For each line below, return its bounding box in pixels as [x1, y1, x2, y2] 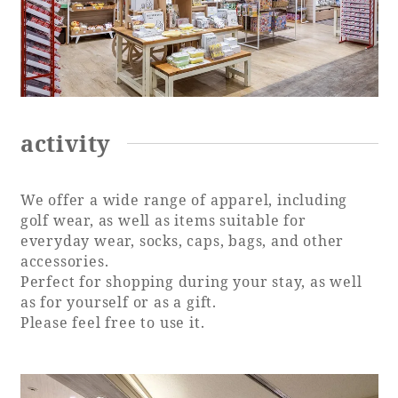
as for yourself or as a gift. [20, 291, 217, 312]
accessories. [20, 251, 109, 271]
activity [20, 127, 112, 158]
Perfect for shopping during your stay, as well [20, 271, 362, 291]
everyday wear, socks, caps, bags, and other [20, 230, 345, 251]
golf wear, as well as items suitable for [20, 210, 306, 230]
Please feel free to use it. [20, 312, 205, 332]
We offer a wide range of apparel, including [20, 189, 348, 210]
